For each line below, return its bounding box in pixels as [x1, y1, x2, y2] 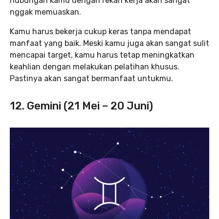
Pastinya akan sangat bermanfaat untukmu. [10, 74, 173, 84]
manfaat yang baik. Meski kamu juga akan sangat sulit [10, 39, 209, 48]
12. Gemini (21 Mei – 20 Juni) [10, 99, 153, 113]
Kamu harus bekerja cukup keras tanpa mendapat [10, 27, 191, 37]
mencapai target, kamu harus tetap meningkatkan [10, 50, 195, 60]
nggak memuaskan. [10, 7, 81, 17]
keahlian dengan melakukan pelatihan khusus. [10, 62, 179, 72]
